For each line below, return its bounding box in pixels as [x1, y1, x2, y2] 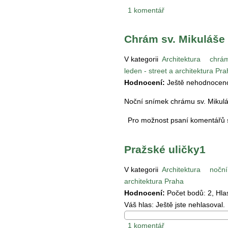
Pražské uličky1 [124, 143, 206, 155]
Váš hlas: [124, 201, 156, 209]
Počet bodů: [165, 189, 208, 197]
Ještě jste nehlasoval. [156, 201, 225, 209]
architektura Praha [124, 177, 184, 186]
